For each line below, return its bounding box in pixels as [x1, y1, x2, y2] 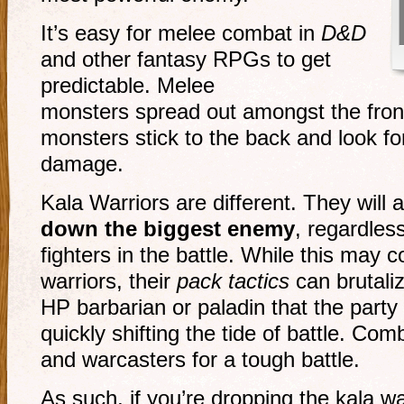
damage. [41, 152, 124, 176]
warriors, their [41, 270, 177, 293]
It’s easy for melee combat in [41, 22, 321, 45]
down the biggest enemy [41, 217, 295, 241]
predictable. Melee [41, 74, 215, 97]
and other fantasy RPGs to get [41, 48, 331, 71]
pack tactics [177, 270, 289, 293]
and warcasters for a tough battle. [41, 348, 360, 372]
